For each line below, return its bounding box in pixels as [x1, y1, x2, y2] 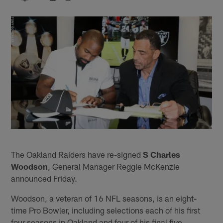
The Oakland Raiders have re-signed [11, 149, 143, 159]
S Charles [143, 149, 181, 159]
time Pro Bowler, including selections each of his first [11, 205, 201, 215]
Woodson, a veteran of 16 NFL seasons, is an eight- [11, 193, 197, 203]
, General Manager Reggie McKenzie [48, 161, 180, 171]
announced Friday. [11, 173, 78, 183]
